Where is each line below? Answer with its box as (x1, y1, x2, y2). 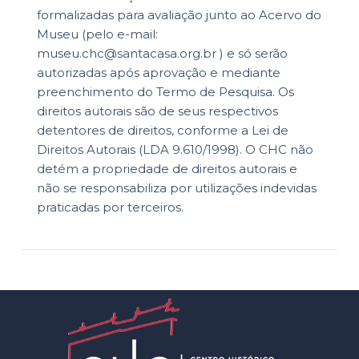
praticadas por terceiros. (36, 200, 184, 216)
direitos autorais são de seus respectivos (36, 103, 278, 119)
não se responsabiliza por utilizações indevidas (36, 180, 317, 196)
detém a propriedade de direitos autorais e (36, 161, 297, 177)
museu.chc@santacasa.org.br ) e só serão (36, 46, 288, 62)
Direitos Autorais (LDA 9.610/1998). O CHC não (36, 142, 313, 158)
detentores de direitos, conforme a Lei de (36, 123, 288, 139)
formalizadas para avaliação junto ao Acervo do (36, 7, 321, 23)
